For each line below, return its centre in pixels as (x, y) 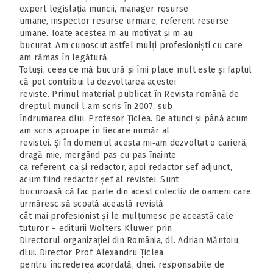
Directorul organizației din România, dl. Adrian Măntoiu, (130, 240)
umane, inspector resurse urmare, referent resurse (124, 21)
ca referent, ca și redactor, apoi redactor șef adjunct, (126, 167)
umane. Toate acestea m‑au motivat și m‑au (106, 33)
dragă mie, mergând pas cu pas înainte (98, 155)
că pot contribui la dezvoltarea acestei (98, 82)
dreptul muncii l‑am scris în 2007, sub (96, 106)
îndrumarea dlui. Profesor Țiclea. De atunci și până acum (134, 118)
